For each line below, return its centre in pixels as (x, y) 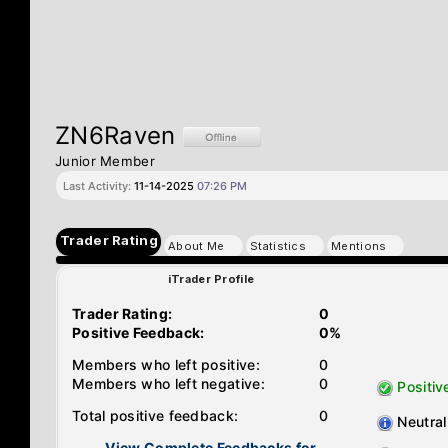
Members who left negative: (168, 383)
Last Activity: (97, 186)
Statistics (278, 246)
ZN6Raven (119, 135)
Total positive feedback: (155, 415)
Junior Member (105, 161)
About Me (196, 246)
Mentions (359, 246)
